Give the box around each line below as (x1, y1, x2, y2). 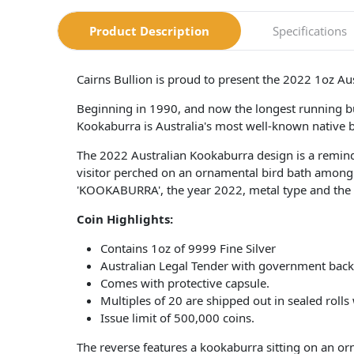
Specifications (273, 22, 347, 39)
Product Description (89, 22, 209, 39)
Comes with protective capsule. (100, 274, 269, 291)
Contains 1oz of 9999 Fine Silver (100, 239, 276, 256)
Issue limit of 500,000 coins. (100, 309, 254, 326)
